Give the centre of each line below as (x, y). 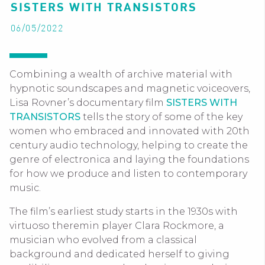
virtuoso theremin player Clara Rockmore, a (117, 226)
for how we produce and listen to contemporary (128, 174)
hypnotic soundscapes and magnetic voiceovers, (130, 88)
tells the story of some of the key (161, 117)
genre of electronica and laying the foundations (129, 159)
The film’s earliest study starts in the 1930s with (124, 211)
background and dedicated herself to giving (119, 254)
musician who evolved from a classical (103, 240)
